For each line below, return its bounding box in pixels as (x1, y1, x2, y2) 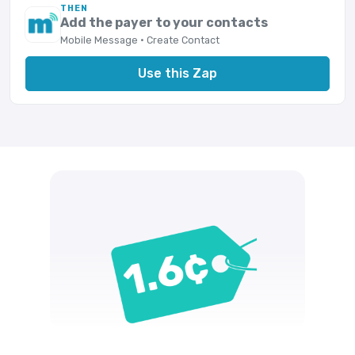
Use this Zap (138, 65, 217, 81)
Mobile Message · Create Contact (60, 34, 220, 47)
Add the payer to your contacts (60, 14, 269, 30)
